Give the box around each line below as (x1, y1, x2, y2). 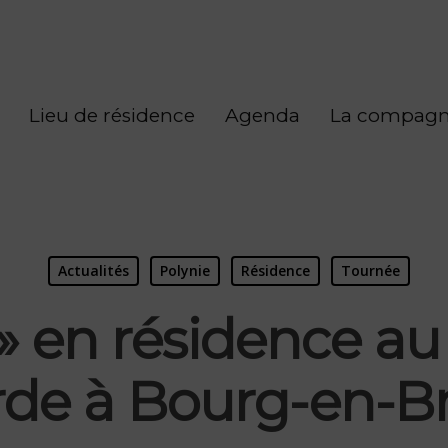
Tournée (340, 260, 400, 280)
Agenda (225, 104, 300, 127)
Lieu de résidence (29, 104, 195, 127)
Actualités (57, 260, 129, 280)
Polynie (159, 260, 210, 280)
